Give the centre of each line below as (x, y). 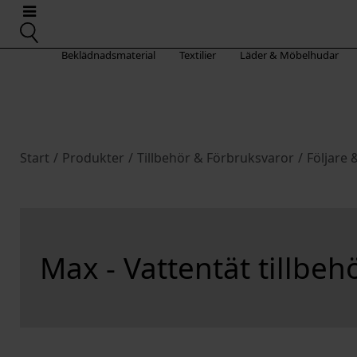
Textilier (197, 55)
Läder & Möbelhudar (289, 55)
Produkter (93, 158)
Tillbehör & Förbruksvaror (216, 158)
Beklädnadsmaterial (108, 55)
